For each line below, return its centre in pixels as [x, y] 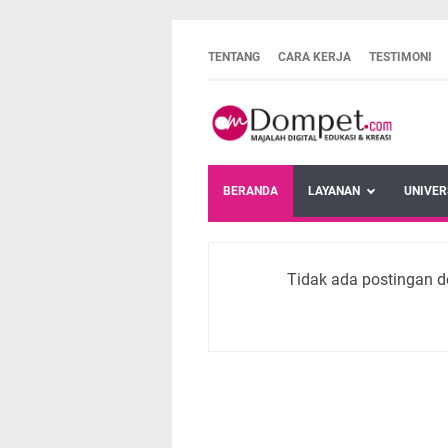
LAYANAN [334, 190]
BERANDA [250, 190]
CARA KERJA [314, 57]
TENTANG [234, 57]
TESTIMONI [400, 57]
